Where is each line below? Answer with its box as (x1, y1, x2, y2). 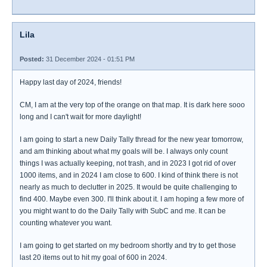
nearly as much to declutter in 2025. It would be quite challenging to (20, 183, 237, 191)
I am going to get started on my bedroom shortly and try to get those (20, 241, 236, 250)
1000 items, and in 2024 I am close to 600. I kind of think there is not (20, 171, 238, 179)
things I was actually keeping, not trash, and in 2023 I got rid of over (20, 159, 236, 167)
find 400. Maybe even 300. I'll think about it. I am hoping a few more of (20, 195, 244, 203)
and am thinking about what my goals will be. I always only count (20, 147, 228, 156)
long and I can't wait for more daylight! (20, 113, 141, 121)
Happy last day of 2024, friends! (20, 78, 122, 86)
